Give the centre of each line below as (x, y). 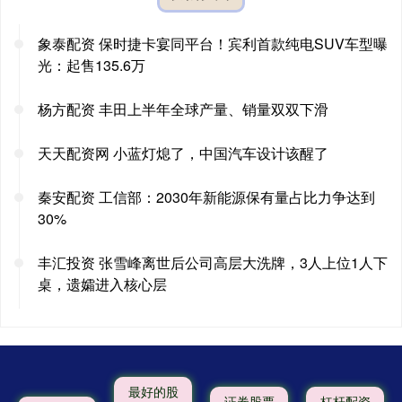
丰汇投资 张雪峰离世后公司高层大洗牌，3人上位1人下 (213, 262)
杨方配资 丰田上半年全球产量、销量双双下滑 (183, 109)
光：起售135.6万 (92, 65)
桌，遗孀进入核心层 (102, 284)
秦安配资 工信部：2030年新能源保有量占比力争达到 (206, 197)
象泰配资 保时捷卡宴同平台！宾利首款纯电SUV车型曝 (213, 43)
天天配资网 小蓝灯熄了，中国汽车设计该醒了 (183, 153)
